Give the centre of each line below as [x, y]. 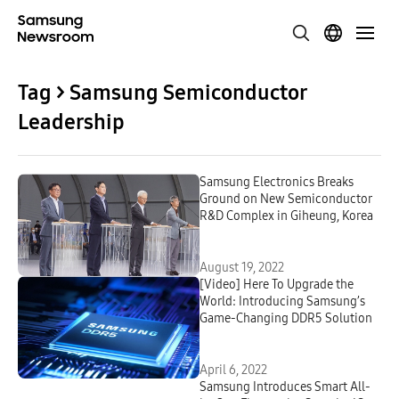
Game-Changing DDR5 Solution [286, 318]
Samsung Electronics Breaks [277, 182]
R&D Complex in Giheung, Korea [286, 216]
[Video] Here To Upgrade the [277, 285]
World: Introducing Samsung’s [282, 301]
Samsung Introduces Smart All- [285, 387]
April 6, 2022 [233, 370]
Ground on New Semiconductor [286, 199]
